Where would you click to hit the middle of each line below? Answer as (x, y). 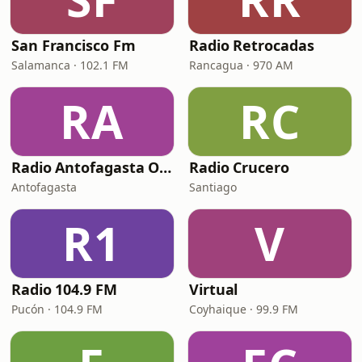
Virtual (214, 289)
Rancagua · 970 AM (241, 65)
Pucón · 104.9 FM (57, 309)
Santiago (213, 187)
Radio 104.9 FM (64, 289)
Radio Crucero (239, 167)
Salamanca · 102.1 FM (70, 65)
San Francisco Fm (74, 45)
